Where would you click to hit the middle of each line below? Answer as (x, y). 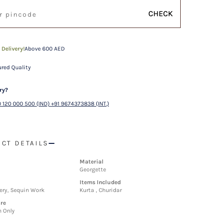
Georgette (93, 169)
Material (92, 162)
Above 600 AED (44, 49)
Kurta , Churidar (101, 190)
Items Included (100, 182)
